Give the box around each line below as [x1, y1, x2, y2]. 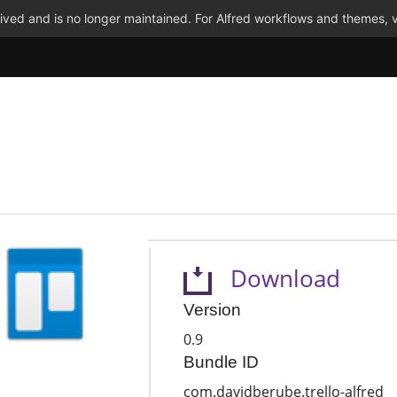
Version [183, 300, 241, 320]
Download [211, 262, 340, 294]
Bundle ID [183, 353, 259, 372]
